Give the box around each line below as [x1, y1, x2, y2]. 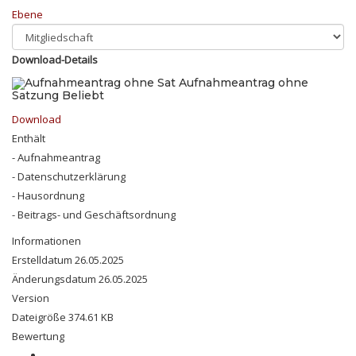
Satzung [12, 88, 62, 103]
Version [12, 291, 49, 306]
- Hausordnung [12, 188, 84, 203]
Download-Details [12, 52, 98, 68]
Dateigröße [12, 310, 66, 325]
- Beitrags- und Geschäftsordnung [12, 207, 176, 222]
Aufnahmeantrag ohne [176, 75, 308, 90]
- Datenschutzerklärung [12, 168, 126, 184]
